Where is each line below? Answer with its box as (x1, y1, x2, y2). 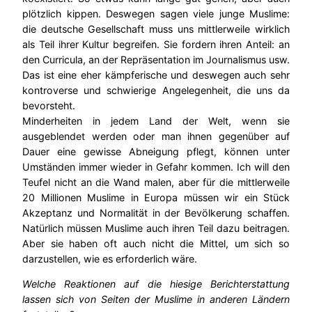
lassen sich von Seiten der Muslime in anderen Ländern (22, 293, 290, 306)
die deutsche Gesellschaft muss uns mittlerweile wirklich (22, 22, 290, 35)
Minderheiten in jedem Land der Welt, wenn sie (22, 114, 290, 127)
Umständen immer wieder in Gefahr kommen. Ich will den (22, 160, 290, 173)
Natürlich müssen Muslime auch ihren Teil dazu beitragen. (22, 221, 290, 234)
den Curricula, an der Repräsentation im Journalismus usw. (22, 53, 290, 65)
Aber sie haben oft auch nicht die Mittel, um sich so (22, 237, 290, 249)
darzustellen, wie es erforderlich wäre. (22, 252, 197, 265)
